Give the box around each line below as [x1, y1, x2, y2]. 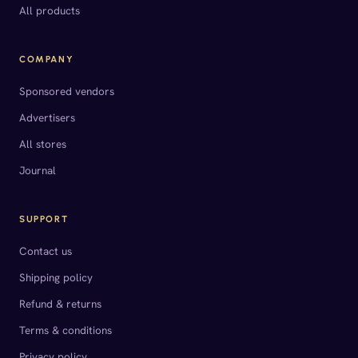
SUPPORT [19, 213, 69, 225]
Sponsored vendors [19, 84, 114, 99]
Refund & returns [19, 296, 101, 312]
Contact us [19, 244, 72, 259]
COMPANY [19, 54, 74, 66]
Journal [19, 163, 56, 178]
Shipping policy [19, 270, 93, 285]
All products [19, 3, 80, 18]
